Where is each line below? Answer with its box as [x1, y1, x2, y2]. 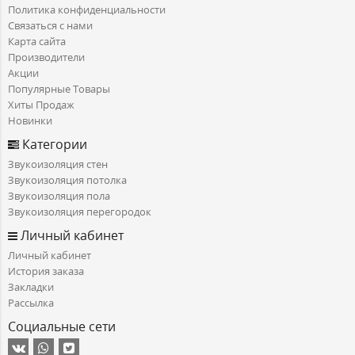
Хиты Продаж [8, 97, 74, 113]
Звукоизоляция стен [8, 157, 108, 172]
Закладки [8, 280, 54, 295]
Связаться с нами [8, 18, 93, 33]
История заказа [8, 264, 84, 279]
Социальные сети [8, 318, 116, 336]
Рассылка [8, 296, 54, 311]
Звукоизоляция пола [8, 189, 110, 204]
